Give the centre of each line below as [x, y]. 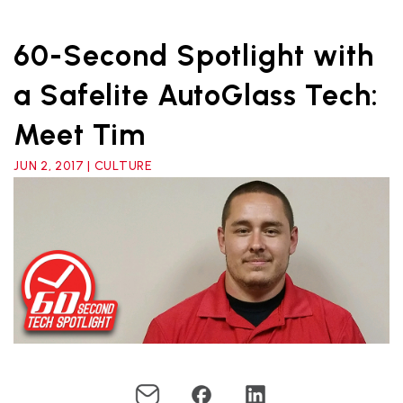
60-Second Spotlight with [194, 56]
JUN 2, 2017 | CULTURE [83, 166]
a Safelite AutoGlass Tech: [196, 95]
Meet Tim [80, 135]
